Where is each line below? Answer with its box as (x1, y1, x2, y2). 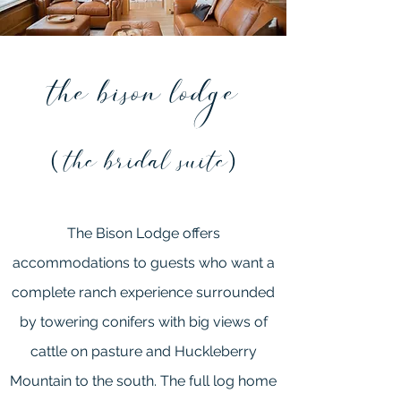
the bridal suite (65, 142, 227, 192)
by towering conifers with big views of (19, 313, 268, 330)
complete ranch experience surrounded (12, 284, 275, 301)
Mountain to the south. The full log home (10, 372, 277, 389)
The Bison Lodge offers (66, 225, 220, 242)
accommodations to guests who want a (12, 254, 275, 271)
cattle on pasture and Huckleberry (30, 343, 257, 360)
